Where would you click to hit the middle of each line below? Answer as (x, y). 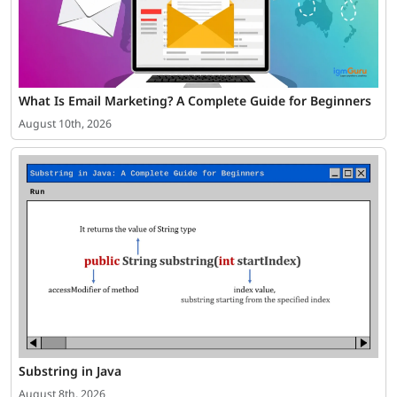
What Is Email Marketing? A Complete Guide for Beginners (195, 101)
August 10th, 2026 (65, 124)
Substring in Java (70, 370)
